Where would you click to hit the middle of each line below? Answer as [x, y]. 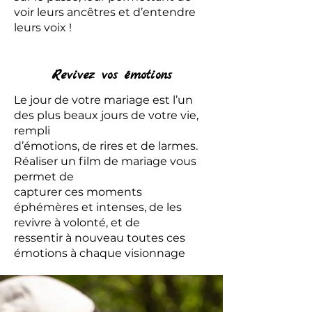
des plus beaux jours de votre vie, [106, 115]
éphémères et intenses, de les [98, 207]
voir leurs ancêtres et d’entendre [105, 12]
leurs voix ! [43, 28]
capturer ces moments [78, 192]
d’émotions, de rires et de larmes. [106, 146]
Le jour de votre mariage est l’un [103, 100]
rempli [32, 131]
